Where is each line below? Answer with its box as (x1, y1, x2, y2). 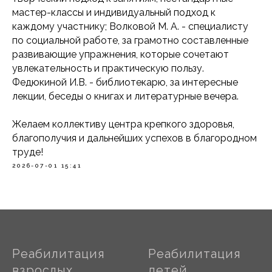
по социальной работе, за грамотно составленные (12, 35, 248, 46)
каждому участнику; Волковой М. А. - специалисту (12, 21, 248, 32)
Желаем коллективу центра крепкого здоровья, (12, 118, 234, 130)
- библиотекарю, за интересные (89, 76, 238, 88)
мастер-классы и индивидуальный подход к (12, 7, 216, 18)
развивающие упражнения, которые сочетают (12, 49, 229, 60)
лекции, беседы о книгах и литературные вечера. (12, 90, 239, 102)
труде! (12, 146, 43, 158)
